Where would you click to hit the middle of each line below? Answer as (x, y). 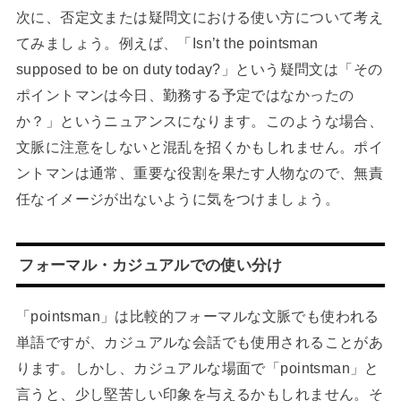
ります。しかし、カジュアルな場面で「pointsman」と (197, 367)
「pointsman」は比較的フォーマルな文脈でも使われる (197, 316)
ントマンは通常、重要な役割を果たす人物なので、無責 (200, 172)
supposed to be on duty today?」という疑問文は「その (199, 68)
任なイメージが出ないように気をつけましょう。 (177, 198)
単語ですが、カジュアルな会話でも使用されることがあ (200, 341)
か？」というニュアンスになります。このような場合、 (200, 120)
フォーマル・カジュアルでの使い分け (151, 264)
